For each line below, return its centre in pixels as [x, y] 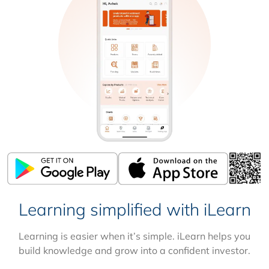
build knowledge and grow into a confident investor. [134, 251]
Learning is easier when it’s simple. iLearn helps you [134, 236]
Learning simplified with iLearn [134, 210]
